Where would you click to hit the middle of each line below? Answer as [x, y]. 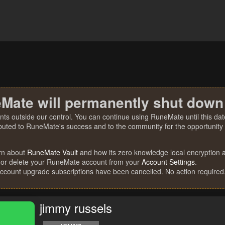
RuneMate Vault [52, 152]
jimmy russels [76, 208]
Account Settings [168, 162]
